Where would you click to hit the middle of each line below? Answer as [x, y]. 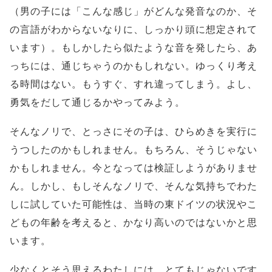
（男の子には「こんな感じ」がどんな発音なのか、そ [134, 12]
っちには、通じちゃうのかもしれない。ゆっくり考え [134, 66]
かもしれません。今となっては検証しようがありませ [134, 168]
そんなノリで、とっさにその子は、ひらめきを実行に [134, 132]
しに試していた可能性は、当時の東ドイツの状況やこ [134, 205]
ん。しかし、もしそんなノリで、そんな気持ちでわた [134, 186]
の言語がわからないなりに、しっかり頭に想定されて [134, 30]
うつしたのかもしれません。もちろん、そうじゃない [134, 150]
